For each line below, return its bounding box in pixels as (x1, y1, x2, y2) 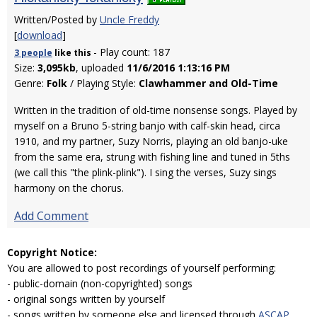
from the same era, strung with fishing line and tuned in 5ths (14, 150, 290, 163)
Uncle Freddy (100, 13, 159, 26)
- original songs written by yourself (7, 292, 165, 306)
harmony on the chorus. (14, 181, 124, 195)
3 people (14, 47, 52, 59)
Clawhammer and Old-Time (139, 76, 278, 90)
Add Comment (14, 208, 88, 224)
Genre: (14, 76, 47, 90)
